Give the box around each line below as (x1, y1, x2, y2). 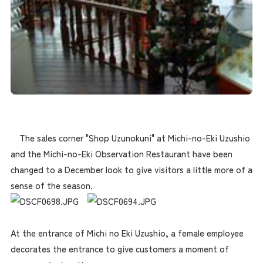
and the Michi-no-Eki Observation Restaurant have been (10, 147, 232, 160)
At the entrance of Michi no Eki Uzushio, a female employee (10, 226, 244, 239)
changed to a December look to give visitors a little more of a (10, 163, 252, 176)
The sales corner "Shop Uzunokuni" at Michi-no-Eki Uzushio (10, 131, 250, 144)
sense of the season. (10, 178, 93, 191)
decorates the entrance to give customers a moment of (10, 242, 229, 255)
